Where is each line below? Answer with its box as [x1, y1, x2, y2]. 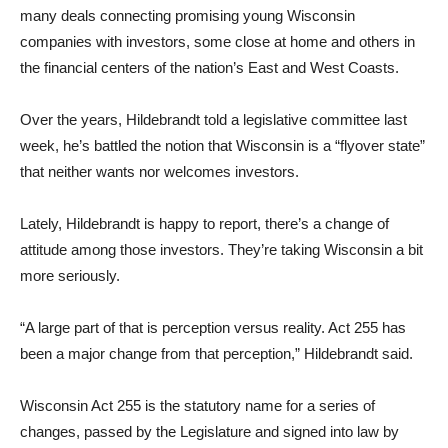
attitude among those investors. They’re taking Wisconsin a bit [20, 241, 423, 258]
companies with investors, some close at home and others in [20, 33, 415, 50]
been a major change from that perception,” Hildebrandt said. [20, 345, 413, 362]
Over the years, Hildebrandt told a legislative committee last [20, 111, 407, 128]
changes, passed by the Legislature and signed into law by [20, 423, 399, 440]
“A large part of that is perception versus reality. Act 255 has [20, 319, 406, 336]
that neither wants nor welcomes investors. [20, 163, 299, 180]
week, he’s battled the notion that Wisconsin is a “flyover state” [20, 137, 425, 154]
